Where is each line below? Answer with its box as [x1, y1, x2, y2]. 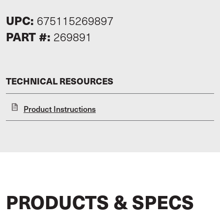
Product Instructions [24, 103, 96, 114]
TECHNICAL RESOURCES [6, 75, 113, 87]
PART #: [6, 28, 54, 45]
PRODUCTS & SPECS [6, 188, 194, 215]
